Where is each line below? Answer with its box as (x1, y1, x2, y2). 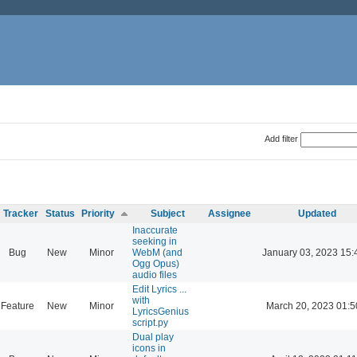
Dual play (132, 331, 174, 343)
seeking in (132, 235, 177, 247)
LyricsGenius (132, 305, 189, 317)
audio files (132, 269, 177, 280)
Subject (151, 207, 185, 219)
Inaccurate (132, 224, 178, 236)
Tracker (3, 207, 38, 219)
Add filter (264, 133, 298, 143)
